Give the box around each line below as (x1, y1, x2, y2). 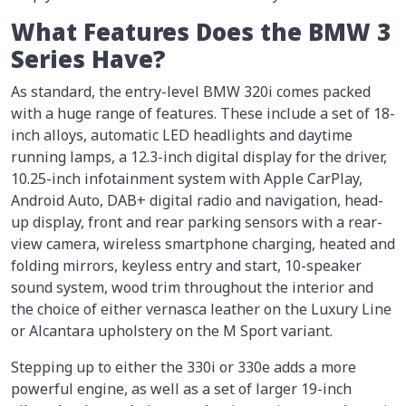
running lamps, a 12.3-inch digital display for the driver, (11, 147, 387, 168)
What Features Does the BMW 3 (11, 16, 391, 49)
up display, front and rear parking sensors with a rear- (11, 212, 382, 233)
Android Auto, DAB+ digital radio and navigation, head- (11, 190, 383, 211)
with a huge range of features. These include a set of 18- (11, 103, 395, 124)
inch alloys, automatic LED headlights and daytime (11, 125, 353, 146)
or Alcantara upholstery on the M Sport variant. (11, 321, 333, 342)
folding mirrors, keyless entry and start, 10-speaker (11, 256, 362, 276)
